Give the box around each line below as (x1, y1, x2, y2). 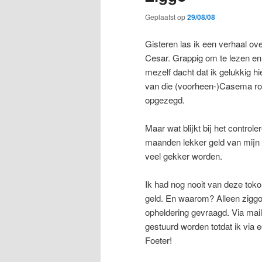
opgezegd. (145, 93, 185, 106)
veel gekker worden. (145, 149, 222, 162)
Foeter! (145, 234, 172, 247)
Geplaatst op (145, 12, 187, 22)
